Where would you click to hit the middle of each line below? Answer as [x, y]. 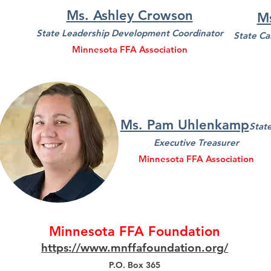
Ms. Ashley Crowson [129, 15]
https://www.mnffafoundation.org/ [135, 248]
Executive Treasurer [196, 142]
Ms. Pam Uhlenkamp [184, 125]
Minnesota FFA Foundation [135, 231]
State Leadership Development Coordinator [129, 33]
